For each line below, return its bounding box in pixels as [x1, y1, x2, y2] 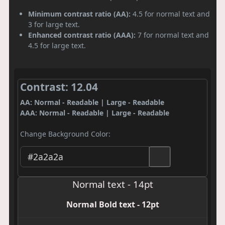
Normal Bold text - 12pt [66, 198, 159, 210]
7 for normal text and [136, 30, 209, 40]
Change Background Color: [20, 129, 110, 139]
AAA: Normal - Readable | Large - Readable [20, 108, 169, 118]
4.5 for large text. [28, 40, 86, 50]
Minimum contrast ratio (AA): [28, 9, 131, 19]
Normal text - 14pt [72, 177, 153, 190]
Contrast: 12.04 [20, 80, 98, 94]
